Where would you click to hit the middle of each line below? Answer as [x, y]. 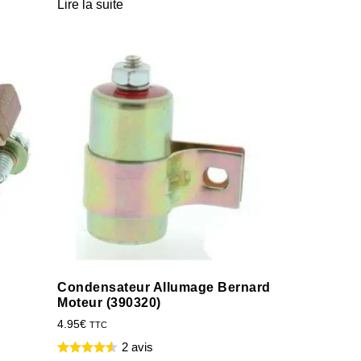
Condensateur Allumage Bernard [164, 287]
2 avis [137, 346]
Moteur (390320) [109, 302]
